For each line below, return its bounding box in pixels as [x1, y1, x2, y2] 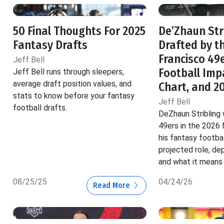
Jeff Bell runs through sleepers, [13, 67, 124, 77]
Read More [92, 180, 132, 190]
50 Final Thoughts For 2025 [13, 24, 145, 38]
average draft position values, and [13, 79, 131, 89]
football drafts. [13, 103, 67, 113]
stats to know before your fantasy [13, 91, 134, 101]
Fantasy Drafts [13, 38, 87, 52]
